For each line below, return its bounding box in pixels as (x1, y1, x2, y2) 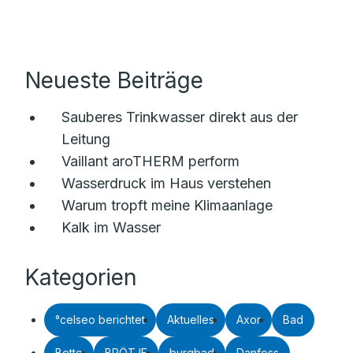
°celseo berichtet (55, 313, 145, 326)
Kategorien (25, 264, 137, 291)
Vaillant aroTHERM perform (61, 153, 240, 169)
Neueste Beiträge (25, 67, 203, 94)
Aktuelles (167, 313, 214, 326)
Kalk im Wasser (61, 219, 161, 236)
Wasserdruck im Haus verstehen (61, 175, 271, 191)
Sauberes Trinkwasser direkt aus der (61, 109, 298, 125)
